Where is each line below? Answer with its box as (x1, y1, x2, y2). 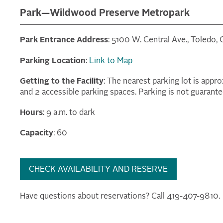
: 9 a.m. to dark (43, 109, 95, 117)
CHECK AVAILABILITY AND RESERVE (29, 166, 168, 174)
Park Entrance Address (20, 36, 108, 45)
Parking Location (20, 57, 86, 65)
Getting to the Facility (20, 77, 104, 86)
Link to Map (89, 57, 132, 65)
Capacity (20, 129, 53, 138)
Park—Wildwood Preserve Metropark (20, 8, 190, 18)
